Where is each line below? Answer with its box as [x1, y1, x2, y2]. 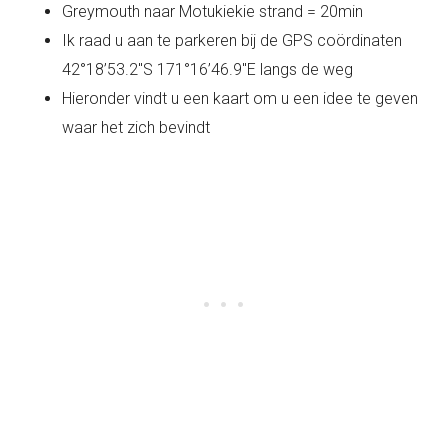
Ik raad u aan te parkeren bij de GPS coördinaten [62, 31, 403, 51]
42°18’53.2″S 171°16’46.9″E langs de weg [62, 60, 354, 80]
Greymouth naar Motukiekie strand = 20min [62, 2, 364, 22]
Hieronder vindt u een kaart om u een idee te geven [62, 89, 419, 109]
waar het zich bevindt [62, 118, 211, 138]
